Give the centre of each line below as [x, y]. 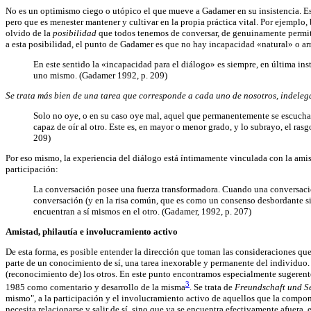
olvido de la [29, 33]
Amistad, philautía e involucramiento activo [92, 231]
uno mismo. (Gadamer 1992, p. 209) [100, 75]
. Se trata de [212, 287]
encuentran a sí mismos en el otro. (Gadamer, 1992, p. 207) [142, 211]
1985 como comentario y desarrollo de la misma [95, 287]
